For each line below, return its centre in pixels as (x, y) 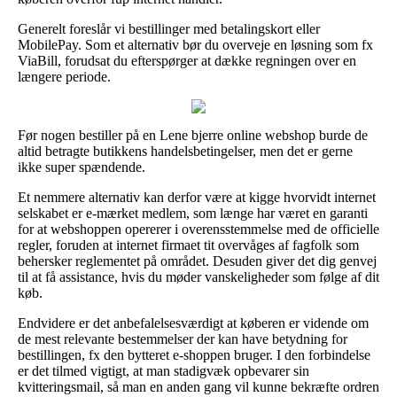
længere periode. (64, 76)
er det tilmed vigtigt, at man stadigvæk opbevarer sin (163, 370)
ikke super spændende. (82, 167)
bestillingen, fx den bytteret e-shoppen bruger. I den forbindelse (194, 354)
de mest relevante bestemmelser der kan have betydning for (183, 339)
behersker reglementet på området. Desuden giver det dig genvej (197, 261)
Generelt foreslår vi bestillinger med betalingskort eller (169, 28)
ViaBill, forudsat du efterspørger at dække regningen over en (187, 60)
